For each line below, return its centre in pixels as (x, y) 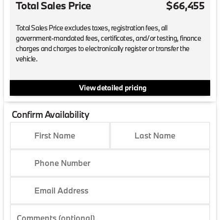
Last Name (155, 135)
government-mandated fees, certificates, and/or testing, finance (109, 38)
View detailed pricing (113, 87)
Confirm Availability (51, 114)
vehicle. (27, 59)
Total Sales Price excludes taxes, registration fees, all (92, 28)
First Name (55, 135)
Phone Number (62, 163)
